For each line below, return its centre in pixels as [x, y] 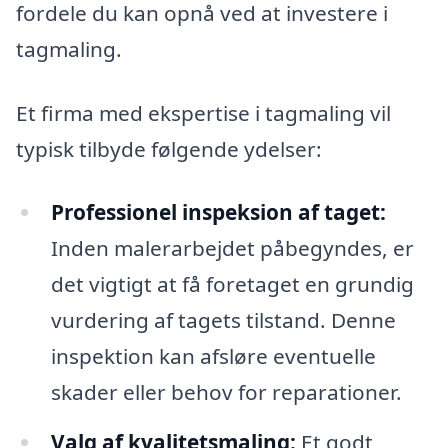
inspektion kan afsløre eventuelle [213, 356]
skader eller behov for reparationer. [226, 392]
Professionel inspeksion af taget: [218, 212]
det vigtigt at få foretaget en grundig [232, 284]
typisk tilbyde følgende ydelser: [169, 148]
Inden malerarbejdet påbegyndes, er [232, 248]
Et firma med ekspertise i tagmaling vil [203, 112]
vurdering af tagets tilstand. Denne [223, 320]
